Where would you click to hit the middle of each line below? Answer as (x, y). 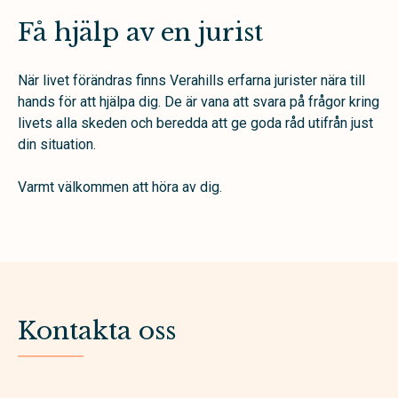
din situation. (57, 144)
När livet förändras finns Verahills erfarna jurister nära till (191, 80)
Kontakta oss (97, 331)
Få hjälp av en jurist (140, 32)
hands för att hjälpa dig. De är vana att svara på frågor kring (199, 102)
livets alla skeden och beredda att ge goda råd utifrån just (195, 123)
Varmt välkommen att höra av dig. (120, 187)
